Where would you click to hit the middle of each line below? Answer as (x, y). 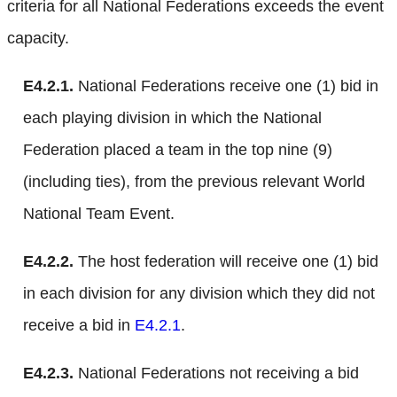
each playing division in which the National (172, 118)
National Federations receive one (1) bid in (226, 86)
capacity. (38, 39)
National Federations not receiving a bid (216, 374)
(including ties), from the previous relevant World (194, 182)
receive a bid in (79, 326)
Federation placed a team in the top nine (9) (178, 150)
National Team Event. (99, 214)
